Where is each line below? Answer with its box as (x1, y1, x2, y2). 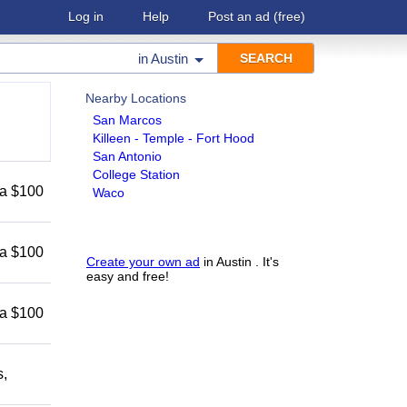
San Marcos (93, 113, 162, 127)
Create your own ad (86, 254, 200, 269)
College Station (93, 167, 180, 182)
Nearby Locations (85, 91, 186, 105)
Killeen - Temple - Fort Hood (93, 131, 254, 145)
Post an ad (208, 9, 270, 24)
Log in (68, 9, 104, 24)
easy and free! (86, 269, 169, 283)
